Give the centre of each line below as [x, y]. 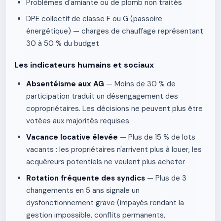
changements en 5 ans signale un [83, 190]
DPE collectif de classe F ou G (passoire [94, 19]
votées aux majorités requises [78, 121]
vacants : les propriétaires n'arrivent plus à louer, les [114, 149]
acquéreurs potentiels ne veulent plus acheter [106, 162]
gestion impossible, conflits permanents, [96, 215]
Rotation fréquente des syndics [86, 178]
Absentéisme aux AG [65, 84]
